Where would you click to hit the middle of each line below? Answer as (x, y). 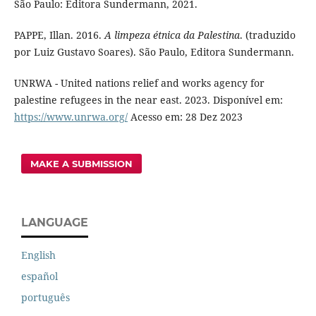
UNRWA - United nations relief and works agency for (139, 83)
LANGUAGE (55, 222)
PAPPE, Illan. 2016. (59, 35)
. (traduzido (267, 35)
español (39, 276)
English (38, 255)
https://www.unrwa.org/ (71, 116)
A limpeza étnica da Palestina (172, 35)
